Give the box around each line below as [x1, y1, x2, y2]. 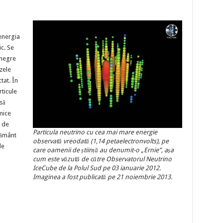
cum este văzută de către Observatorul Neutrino [32, 155, 172, 163]
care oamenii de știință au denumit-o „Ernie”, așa [32, 146, 174, 154]
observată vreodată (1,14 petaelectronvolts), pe [32, 137, 169, 145]
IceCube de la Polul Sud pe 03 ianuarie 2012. [32, 164, 161, 172]
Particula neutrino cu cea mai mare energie [32, 128, 157, 136]
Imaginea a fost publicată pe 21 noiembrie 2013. [32, 173, 172, 181]
